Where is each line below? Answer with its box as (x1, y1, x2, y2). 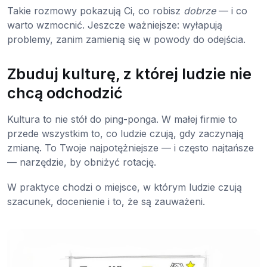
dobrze (184, 4, 216, 17)
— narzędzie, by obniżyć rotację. (7, 156, 156, 168)
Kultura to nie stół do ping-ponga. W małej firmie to (7, 113, 237, 125)
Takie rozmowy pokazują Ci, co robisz (7, 4, 184, 17)
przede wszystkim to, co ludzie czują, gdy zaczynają (7, 127, 244, 139)
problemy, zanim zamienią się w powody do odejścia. (7, 33, 246, 45)
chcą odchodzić (7, 83, 123, 102)
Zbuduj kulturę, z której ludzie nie (7, 64, 252, 83)
